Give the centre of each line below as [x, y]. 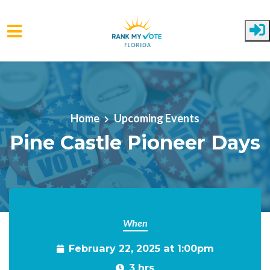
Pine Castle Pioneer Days [135, 142]
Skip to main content [57, 78]
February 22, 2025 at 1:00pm [141, 248]
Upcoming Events [157, 118]
